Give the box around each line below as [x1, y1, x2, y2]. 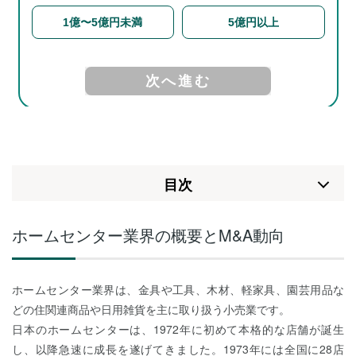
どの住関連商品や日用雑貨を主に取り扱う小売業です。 [12, 301, 290, 317]
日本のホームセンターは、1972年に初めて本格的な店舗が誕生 [12, 321, 344, 337]
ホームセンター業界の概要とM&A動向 [12, 223, 284, 246]
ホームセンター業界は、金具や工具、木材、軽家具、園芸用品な [12, 281, 344, 297]
